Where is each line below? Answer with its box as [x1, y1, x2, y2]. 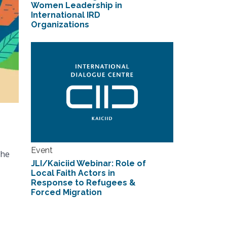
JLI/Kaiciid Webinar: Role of [30, 158, 146, 168]
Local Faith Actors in [30, 168, 115, 178]
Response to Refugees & [30, 177, 136, 187]
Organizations [30, 20, 89, 30]
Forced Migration [30, 187, 102, 197]
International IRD [30, 10, 100, 20]
